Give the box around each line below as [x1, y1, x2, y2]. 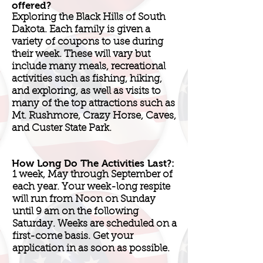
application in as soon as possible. [12, 243, 170, 254]
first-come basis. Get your [12, 231, 133, 241]
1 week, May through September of [12, 169, 173, 180]
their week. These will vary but [12, 49, 150, 59]
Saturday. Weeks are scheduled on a [12, 218, 177, 229]
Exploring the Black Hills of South [12, 12, 166, 22]
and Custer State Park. [12, 123, 112, 133]
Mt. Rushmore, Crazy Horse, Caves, [12, 110, 176, 121]
